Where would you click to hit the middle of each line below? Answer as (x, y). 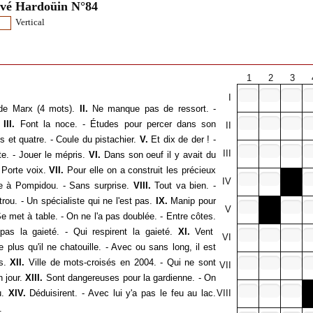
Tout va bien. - (183, 185)
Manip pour (192, 201)
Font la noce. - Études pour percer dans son (115, 124)
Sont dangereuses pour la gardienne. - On (129, 277)
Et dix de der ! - (182, 139)
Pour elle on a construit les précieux (140, 170)
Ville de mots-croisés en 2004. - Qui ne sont (121, 262)
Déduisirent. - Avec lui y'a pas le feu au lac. (121, 293)
